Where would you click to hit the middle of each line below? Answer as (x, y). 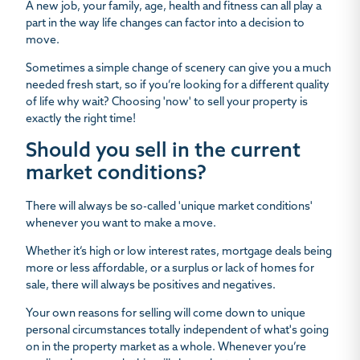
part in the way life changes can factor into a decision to (165, 24)
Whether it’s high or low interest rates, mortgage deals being (179, 252)
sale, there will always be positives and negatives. (151, 286)
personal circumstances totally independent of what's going (177, 331)
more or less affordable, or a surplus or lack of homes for (170, 269)
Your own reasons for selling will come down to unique (166, 314)
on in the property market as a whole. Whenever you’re (166, 348)
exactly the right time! (81, 120)
